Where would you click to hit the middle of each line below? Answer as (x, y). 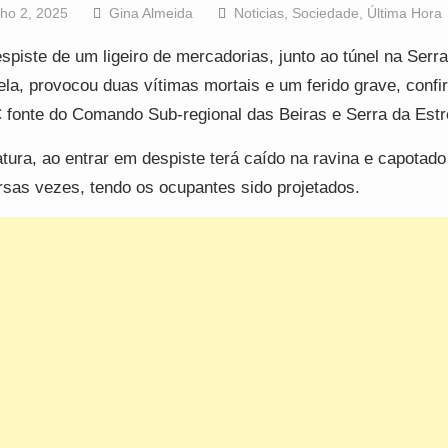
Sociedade (325, 13)
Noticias (258, 13)
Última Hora (404, 13)
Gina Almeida (150, 13)
